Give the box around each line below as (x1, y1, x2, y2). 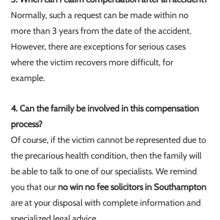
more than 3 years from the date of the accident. (11, 26, 192, 36)
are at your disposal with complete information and (11, 197, 201, 208)
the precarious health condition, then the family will (11, 150, 202, 161)
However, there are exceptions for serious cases (11, 41, 186, 52)
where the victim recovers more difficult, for (11, 57, 174, 68)
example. (11, 73, 46, 83)
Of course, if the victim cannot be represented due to (11, 135, 207, 145)
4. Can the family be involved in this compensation (11, 103, 199, 114)
